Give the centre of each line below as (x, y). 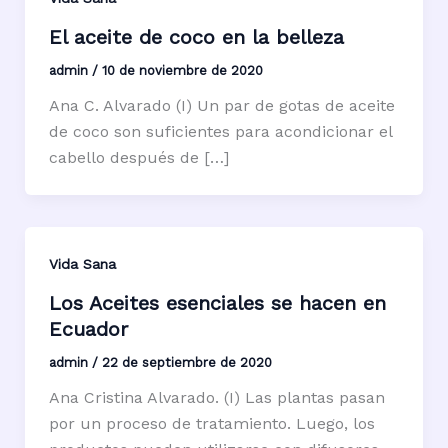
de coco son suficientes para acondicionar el (220, 131)
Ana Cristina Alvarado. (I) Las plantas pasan (216, 397)
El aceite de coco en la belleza (196, 36)
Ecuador (88, 328)
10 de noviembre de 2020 (182, 70)
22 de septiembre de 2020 (186, 362)
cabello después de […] (138, 157)
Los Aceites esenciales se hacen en (217, 302)
